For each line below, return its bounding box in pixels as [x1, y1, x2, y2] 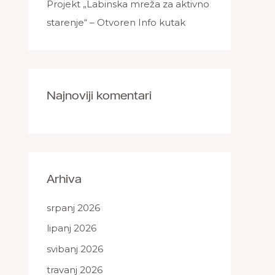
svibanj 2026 [47, 243, 103, 255]
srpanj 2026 [47, 201, 100, 214]
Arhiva [47, 170, 82, 186]
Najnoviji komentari [47, 87, 152, 103]
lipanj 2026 [47, 222, 96, 234]
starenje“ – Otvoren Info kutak [47, 16, 185, 28]
